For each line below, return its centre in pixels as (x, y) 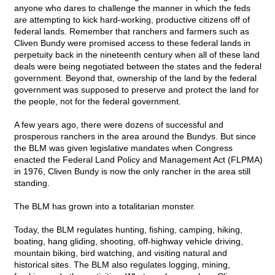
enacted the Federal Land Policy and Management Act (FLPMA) (138, 160)
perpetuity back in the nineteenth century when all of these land (137, 55)
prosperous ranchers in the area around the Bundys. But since (135, 137)
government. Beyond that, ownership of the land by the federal (135, 78)
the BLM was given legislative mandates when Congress (123, 148)
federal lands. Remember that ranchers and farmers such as (132, 32)
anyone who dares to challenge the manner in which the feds (132, 8)
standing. (32, 183)
